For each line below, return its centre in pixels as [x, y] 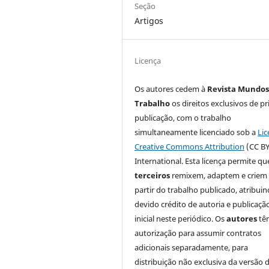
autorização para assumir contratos [198, 233]
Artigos [149, 20]
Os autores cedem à [171, 89]
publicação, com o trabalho [183, 117]
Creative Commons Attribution [190, 146]
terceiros [153, 175]
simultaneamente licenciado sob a [196, 132]
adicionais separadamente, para [192, 247]
